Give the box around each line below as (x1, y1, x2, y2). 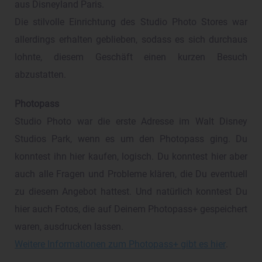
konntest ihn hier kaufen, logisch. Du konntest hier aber (15, 151, 247, 163)
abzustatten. (15, 70, 66, 81)
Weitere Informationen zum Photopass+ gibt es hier (15, 239, 226, 250)
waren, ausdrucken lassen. (15, 222, 123, 233)
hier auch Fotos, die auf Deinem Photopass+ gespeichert (15, 204, 247, 215)
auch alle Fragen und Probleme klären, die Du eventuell (15, 169, 247, 180)
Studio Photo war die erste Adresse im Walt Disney (15, 116, 247, 127)
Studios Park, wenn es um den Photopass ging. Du (15, 134, 247, 145)
